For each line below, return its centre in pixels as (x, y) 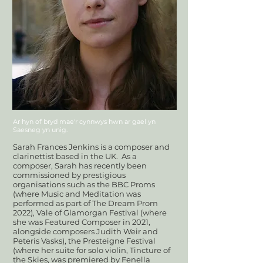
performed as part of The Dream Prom (85, 203)
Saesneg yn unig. (40, 130)
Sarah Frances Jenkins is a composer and (91, 147)
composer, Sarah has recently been (80, 166)
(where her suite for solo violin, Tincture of (92, 250)
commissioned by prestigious (69, 175)
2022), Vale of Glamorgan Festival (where (90, 213)
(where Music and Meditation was (77, 194)
